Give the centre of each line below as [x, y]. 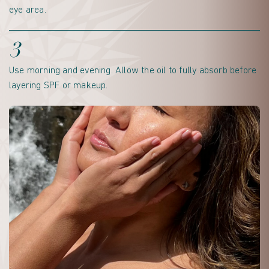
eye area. [28, 11]
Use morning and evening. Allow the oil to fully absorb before [133, 71]
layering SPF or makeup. [59, 86]
